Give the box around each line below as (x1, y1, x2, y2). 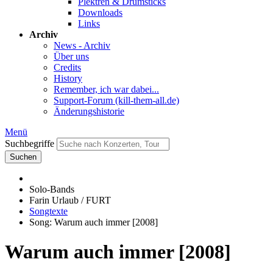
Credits (54, 62, 81, 73)
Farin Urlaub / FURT (29, 195, 111, 205)
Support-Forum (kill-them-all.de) (54, 95, 179, 105)
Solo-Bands (29, 184, 74, 194)
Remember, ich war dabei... (54, 84, 159, 94)
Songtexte (29, 206, 68, 216)
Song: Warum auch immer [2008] (29, 217, 158, 227)
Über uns (54, 51, 89, 62)
